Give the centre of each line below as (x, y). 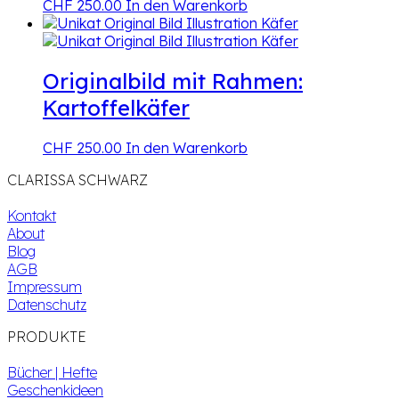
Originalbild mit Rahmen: (173, 81)
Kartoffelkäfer (116, 107)
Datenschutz (47, 304)
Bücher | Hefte (52, 372)
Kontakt (32, 215)
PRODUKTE (47, 336)
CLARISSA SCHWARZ (77, 179)
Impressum (45, 286)
